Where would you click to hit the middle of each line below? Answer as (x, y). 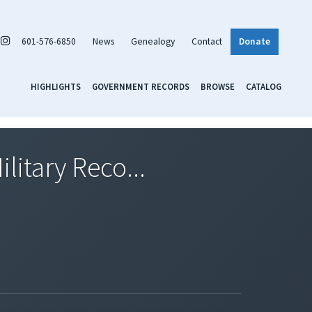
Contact (207, 41)
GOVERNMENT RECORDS (141, 86)
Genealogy (153, 41)
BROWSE (218, 86)
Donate (255, 41)
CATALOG (264, 86)
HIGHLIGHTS (56, 86)
